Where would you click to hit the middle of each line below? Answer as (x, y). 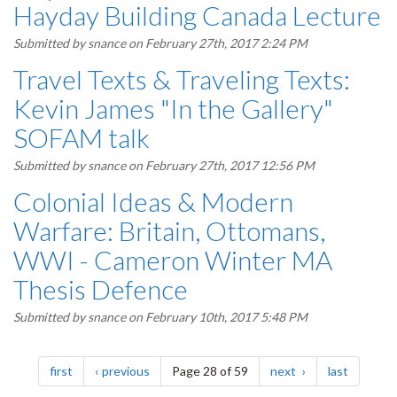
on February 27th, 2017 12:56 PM (220, 165)
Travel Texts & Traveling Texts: (182, 79)
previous (125, 371)
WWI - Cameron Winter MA (173, 260)
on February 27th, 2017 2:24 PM (217, 43)
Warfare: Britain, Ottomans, (169, 230)
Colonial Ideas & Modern (153, 201)
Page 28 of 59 (210, 371)
